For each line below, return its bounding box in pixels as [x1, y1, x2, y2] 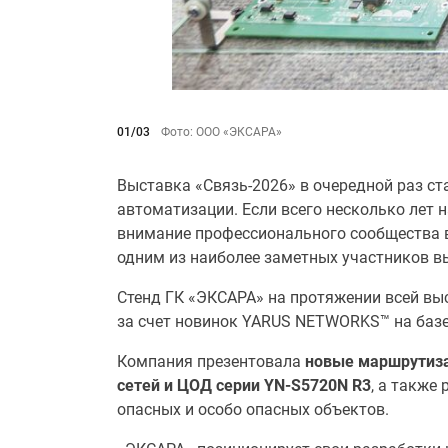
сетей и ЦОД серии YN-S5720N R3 [117, 375, 371, 395]
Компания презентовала [117, 351, 305, 371]
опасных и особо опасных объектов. [117, 399, 389, 419]
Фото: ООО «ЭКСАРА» [161, 124, 282, 139]
